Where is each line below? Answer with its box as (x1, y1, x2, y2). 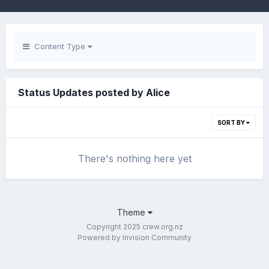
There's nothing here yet (77, 153, 192, 165)
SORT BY (217, 119, 246, 126)
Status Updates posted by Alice (18, 86, 170, 98)
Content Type (29, 41, 88, 51)
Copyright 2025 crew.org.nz (86, 222, 183, 231)
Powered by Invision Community (77, 233, 192, 242)
